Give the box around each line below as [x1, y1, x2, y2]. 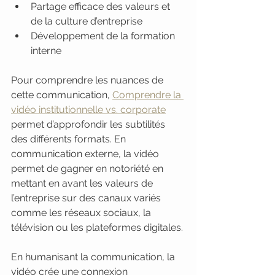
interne [31, 45, 61, 56]
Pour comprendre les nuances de [11, 74, 166, 86]
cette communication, [11, 89, 112, 101]
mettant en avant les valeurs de [11, 177, 155, 189]
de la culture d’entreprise [31, 15, 142, 27]
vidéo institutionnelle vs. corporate [11, 104, 166, 115]
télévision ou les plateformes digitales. [11, 222, 183, 233]
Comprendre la [112, 89, 184, 101]
